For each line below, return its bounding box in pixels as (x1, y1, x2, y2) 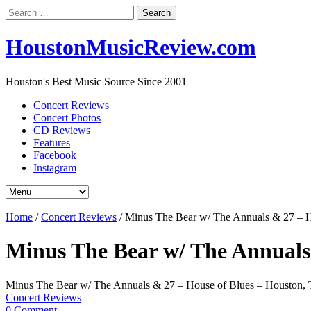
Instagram (33, 161, 76, 174)
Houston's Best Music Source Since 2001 (6, 75, 187, 87)
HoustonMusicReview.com (6, 35, 256, 60)
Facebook (33, 149, 76, 161)
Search (5, 5, 35, 17)
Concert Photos (33, 111, 101, 124)
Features (33, 136, 70, 149)
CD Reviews (33, 124, 90, 136)
